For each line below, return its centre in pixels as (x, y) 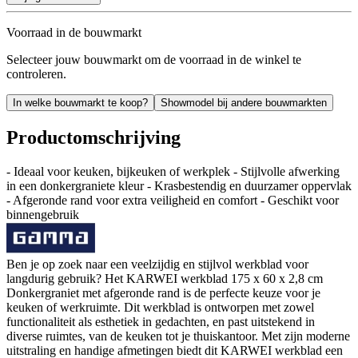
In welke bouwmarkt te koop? (80, 102)
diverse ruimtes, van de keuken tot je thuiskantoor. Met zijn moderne (178, 336)
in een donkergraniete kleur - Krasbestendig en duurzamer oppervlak (179, 185)
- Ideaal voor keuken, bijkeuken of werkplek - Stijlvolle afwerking (173, 171)
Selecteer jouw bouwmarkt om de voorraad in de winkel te (154, 59)
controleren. (36, 74)
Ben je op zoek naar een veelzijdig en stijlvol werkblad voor (157, 264)
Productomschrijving (93, 137)
